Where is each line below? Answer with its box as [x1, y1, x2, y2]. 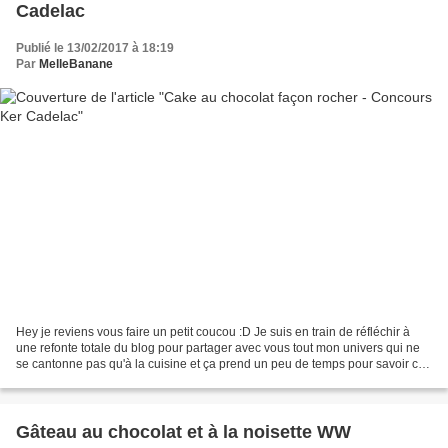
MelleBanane [39, 57, 113, 72]
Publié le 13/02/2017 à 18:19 [16, 41, 174, 56]
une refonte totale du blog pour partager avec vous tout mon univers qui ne [16, 340, 420, 355]
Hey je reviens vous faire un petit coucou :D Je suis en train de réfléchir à [16, 324, 410, 339]
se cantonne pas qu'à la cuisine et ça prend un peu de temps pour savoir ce [16, 356, 425, 371]
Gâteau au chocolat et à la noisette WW [16, 421, 351, 442]
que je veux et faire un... [16, 372, 145, 387]
